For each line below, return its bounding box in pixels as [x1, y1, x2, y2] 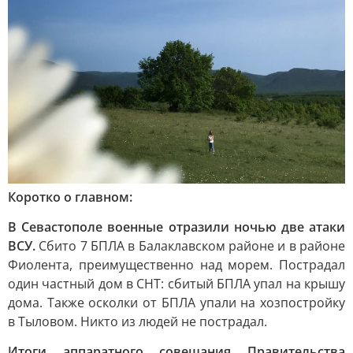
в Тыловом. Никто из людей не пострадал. [8, 313, 267, 330]
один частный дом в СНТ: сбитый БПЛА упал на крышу [8, 275, 345, 292]
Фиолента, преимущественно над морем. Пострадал [8, 256, 345, 273]
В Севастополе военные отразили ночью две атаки [8, 218, 345, 236]
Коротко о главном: [8, 188, 132, 206]
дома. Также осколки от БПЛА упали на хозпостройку [8, 294, 345, 311]
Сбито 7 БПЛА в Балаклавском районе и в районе [39, 237, 346, 255]
